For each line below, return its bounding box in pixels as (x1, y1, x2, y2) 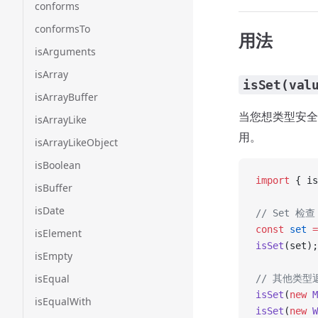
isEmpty (35, 249, 72, 263)
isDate (35, 204, 65, 217)
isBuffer (35, 181, 72, 194)
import (256, 175, 290, 186)
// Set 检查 (256, 207, 315, 219)
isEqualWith (35, 295, 92, 308)
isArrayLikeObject (35, 136, 118, 149)
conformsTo (35, 22, 90, 35)
